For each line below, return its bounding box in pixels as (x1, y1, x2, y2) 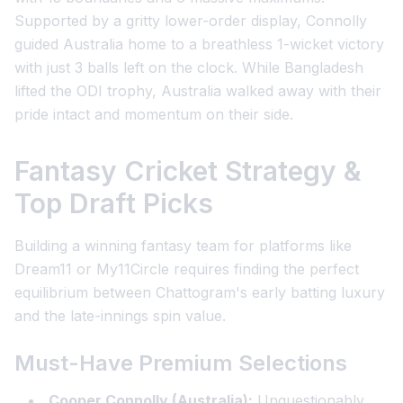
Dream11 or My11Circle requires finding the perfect (14, 260, 359, 278)
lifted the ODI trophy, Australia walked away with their (14, 82, 381, 100)
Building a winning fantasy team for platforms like (14, 237, 352, 255)
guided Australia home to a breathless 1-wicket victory (14, 35, 384, 53)
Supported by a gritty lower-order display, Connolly (14, 12, 367, 30)
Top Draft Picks (14, 187, 213, 219)
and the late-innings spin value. (14, 307, 226, 325)
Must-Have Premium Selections (14, 350, 347, 376)
